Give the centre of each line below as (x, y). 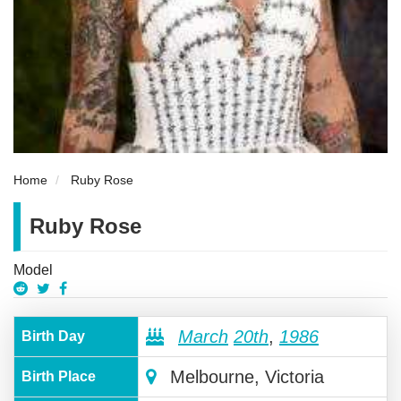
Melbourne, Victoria (244, 377)
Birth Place (59, 377)
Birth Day (53, 337)
